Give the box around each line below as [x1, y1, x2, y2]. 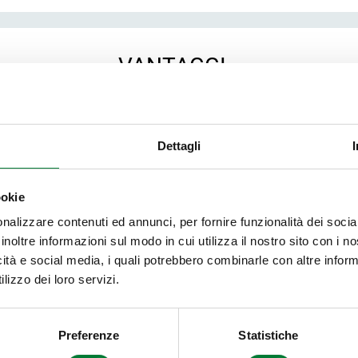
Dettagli [157, 139, 201, 153]
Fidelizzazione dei [115, 201, 229, 219]
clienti [153, 222, 191, 240]
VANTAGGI [117, 52, 226, 79]
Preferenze [58, 328, 120, 343]
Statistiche [238, 328, 299, 343]
